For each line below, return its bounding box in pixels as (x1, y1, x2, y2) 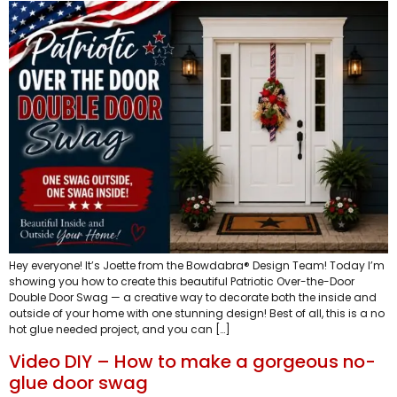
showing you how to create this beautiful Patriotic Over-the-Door (9, 274, 354, 290)
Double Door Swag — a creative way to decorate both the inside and (9, 290, 377, 306)
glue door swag (9, 370, 148, 395)
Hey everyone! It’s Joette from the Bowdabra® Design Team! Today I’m (9, 258, 385, 274)
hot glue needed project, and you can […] (9, 322, 230, 338)
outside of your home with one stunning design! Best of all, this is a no (9, 306, 385, 322)
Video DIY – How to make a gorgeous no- (9, 348, 376, 374)
